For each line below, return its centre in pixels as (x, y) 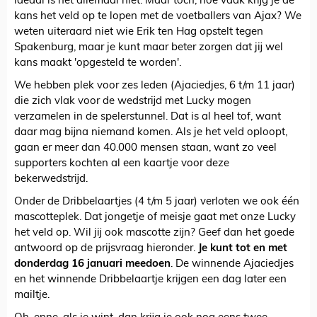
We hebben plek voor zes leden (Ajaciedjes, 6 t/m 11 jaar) (155, 86)
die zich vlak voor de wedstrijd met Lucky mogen (133, 102)
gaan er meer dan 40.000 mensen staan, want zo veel (145, 149)
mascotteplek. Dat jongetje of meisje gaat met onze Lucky (155, 218)
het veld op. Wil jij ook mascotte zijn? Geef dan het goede (154, 234)
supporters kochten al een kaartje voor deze (122, 164)
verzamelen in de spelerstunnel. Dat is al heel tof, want (148, 117)
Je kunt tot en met (243, 249)
